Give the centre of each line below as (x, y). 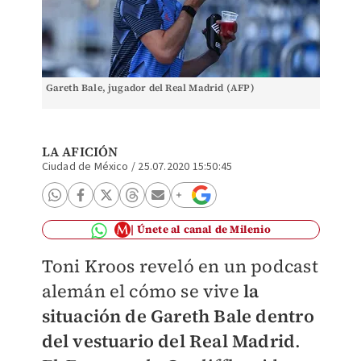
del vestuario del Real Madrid (168, 341)
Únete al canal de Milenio (203, 229)
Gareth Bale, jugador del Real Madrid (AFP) (150, 88)
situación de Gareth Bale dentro (178, 316)
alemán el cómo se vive (143, 291)
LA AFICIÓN (80, 151)
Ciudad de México (85, 167)
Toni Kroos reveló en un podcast (180, 266)
